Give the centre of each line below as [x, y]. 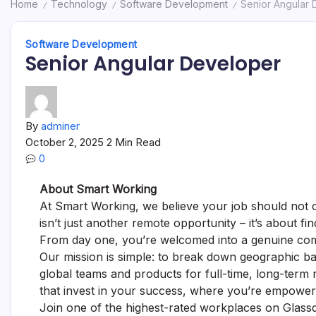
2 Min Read [134, 142]
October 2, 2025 [66, 142]
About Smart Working [98, 189]
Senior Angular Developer [153, 64]
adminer [60, 126]
